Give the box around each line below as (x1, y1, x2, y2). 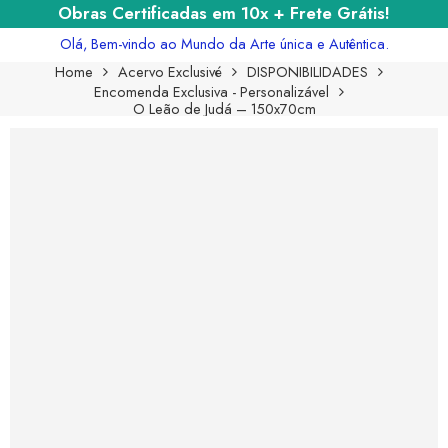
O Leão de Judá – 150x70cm (132, 97, 316, 119)
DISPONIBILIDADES (247, 60, 368, 82)
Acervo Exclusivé (118, 60, 222, 82)
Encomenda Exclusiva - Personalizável (94, 80, 329, 102)
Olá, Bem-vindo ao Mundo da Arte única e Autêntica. (59, 32, 389, 54)
